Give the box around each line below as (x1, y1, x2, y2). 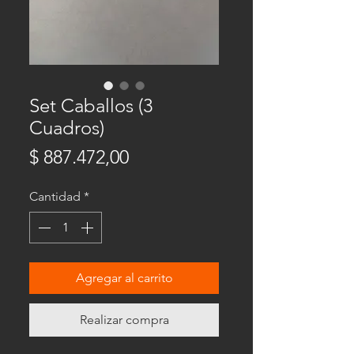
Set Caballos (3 (29, 94, 153, 117)
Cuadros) (29, 116, 104, 139)
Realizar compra (79, 312, 169, 327)
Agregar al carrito (75, 270, 173, 285)
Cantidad (29, 189, 81, 204)
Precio (128, 145, 181, 168)
